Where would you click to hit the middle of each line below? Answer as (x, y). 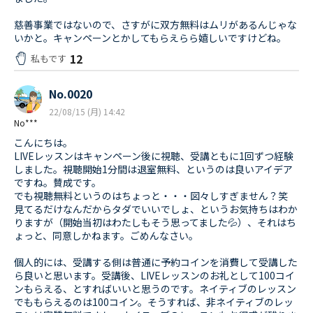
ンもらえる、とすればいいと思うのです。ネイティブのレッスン (155, 289)
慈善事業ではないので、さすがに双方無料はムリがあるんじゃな (155, 25)
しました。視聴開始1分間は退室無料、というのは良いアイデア (153, 169)
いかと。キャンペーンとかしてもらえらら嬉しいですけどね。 (150, 38)
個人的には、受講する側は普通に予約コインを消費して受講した (156, 262)
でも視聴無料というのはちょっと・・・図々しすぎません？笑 (156, 196)
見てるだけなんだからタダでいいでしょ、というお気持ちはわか (156, 209)
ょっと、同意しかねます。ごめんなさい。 (106, 236)
